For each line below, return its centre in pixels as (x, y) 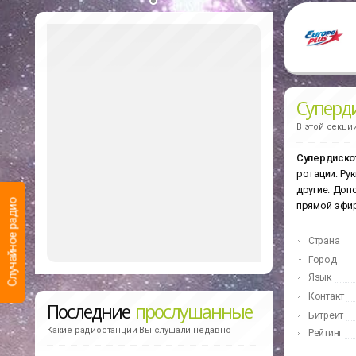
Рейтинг (325, 333)
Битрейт (326, 316)
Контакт (326, 297)
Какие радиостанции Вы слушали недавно (139, 330)
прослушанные (194, 311)
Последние (91, 311)
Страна (324, 241)
